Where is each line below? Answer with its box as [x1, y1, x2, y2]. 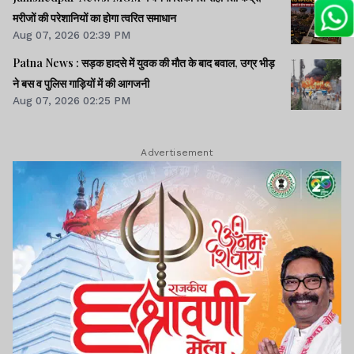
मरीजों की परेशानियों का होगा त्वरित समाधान [13, 10, 176, 26]
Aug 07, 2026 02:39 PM [13, 28, 130, 42]
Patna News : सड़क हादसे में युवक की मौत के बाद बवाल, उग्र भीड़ [13, 55, 81, 71]
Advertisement [141, 147, 213, 159]
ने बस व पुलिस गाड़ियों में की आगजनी [13, 76, 149, 92]
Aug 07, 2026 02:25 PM [13, 94, 130, 107]
